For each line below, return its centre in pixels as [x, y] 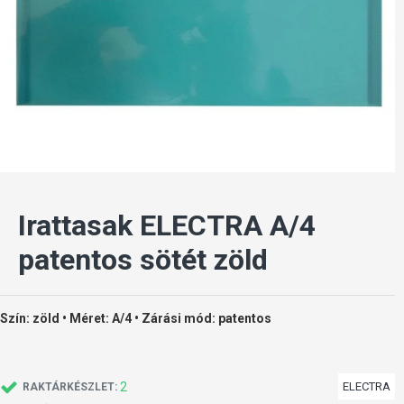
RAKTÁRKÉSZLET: [70, 387]
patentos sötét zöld [143, 260]
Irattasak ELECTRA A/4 [167, 225]
